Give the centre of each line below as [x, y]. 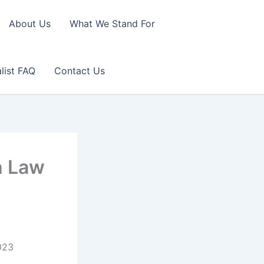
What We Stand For [112, 24]
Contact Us [79, 71]
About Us [29, 24]
